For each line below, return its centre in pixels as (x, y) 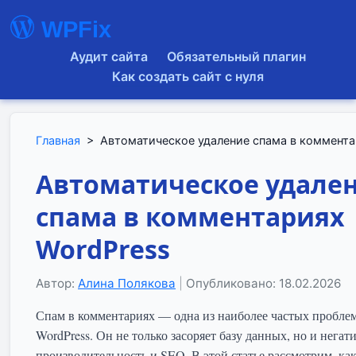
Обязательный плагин (236, 56)
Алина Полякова (127, 283)
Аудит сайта (108, 56)
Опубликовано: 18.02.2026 (263, 283)
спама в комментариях (190, 217)
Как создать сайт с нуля (188, 76)
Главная (58, 140)
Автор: (57, 283)
